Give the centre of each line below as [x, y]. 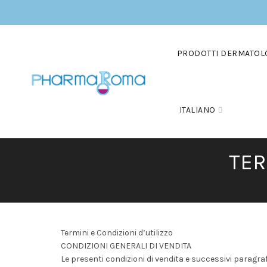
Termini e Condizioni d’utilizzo [117, 233]
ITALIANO [197, 110]
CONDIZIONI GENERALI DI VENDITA [126, 246]
